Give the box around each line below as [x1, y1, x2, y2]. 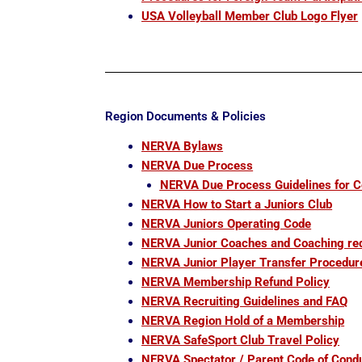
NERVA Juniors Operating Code [141, 217, 312, 232]
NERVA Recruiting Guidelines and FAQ [141, 294, 348, 309]
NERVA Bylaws [141, 139, 224, 154]
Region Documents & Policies [105, 109, 267, 124]
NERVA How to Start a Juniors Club [141, 197, 333, 213]
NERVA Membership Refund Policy [141, 275, 330, 290]
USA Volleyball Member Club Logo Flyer [141, 8, 359, 23]
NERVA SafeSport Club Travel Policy [141, 333, 340, 348]
